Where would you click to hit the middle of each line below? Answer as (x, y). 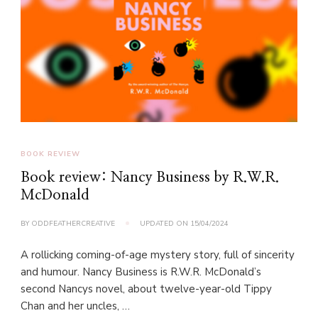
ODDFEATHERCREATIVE (73, 224)
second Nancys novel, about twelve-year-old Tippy (146, 289)
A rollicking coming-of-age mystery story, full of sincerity (158, 255)
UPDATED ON (165, 224)
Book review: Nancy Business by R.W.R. (150, 178)
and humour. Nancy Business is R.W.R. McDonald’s (141, 272)
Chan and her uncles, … (75, 306)
